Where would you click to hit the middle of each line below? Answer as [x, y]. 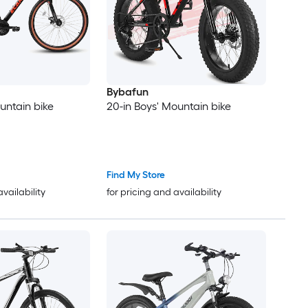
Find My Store [135, 175]
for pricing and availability [164, 192]
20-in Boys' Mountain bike [168, 107]
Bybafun [127, 92]
